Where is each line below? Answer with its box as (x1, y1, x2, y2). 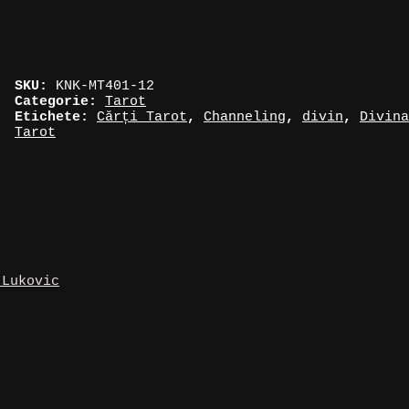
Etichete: (15, 109, 97, 125)
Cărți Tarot (97, 109, 187, 125)
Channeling (204, 109, 286, 125)
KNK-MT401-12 (56, 78, 154, 94)
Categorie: (15, 93, 105, 110)
